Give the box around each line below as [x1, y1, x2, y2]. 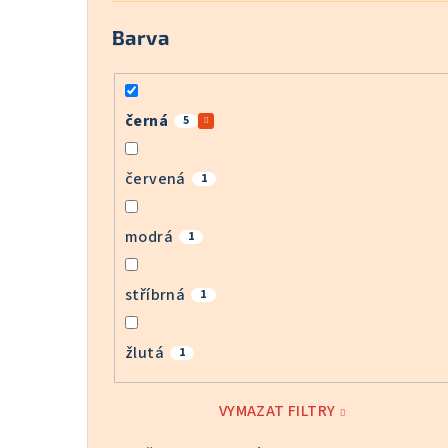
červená [125, 167, 186, 190]
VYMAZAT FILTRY [218, 399, 336, 422]
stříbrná [125, 283, 186, 306]
